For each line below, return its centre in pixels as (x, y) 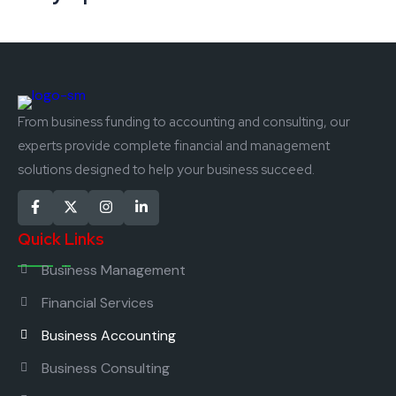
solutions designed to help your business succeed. (166, 169)
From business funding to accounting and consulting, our (184, 122)
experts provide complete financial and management (174, 145)
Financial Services (98, 302)
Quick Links (61, 239)
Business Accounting (109, 335)
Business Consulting (106, 368)
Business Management (114, 270)
